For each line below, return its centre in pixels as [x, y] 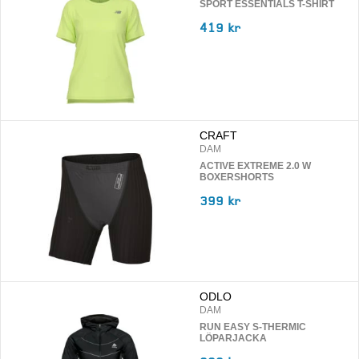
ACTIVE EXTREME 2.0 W [255, 165]
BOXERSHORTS [237, 177]
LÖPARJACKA [233, 339]
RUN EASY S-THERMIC [253, 327]
